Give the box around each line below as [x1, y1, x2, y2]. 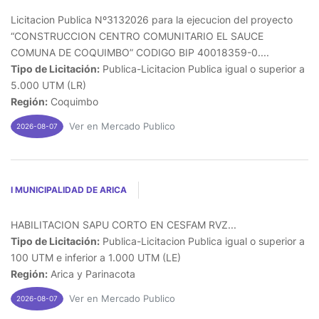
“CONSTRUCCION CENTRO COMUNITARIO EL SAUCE [11, 29, 263, 42]
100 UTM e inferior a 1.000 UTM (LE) [11, 251, 181, 263]
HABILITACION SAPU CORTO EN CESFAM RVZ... [11, 218, 236, 231]
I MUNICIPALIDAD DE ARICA [11, 184, 127, 195]
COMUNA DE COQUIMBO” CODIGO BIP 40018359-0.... [11, 46, 269, 58]
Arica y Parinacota [48, 267, 135, 280]
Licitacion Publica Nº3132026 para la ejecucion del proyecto [11, 13, 293, 26]
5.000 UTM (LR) [11, 78, 86, 91]
